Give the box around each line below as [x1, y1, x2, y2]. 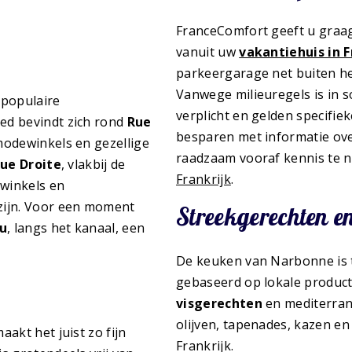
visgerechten [176, 295, 262, 313]
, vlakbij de [60, 155, 126, 173]
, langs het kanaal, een [7, 218, 145, 236]
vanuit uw [176, 42, 240, 60]
